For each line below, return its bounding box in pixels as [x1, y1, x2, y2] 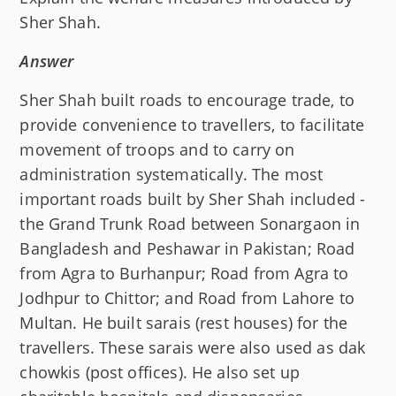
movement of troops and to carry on [19, 139, 295, 161]
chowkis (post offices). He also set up [19, 362, 301, 384]
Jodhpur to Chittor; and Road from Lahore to [19, 287, 354, 309]
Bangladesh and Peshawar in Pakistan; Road [19, 238, 355, 260]
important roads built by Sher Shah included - [19, 188, 366, 210]
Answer [19, 50, 74, 72]
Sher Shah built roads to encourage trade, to [19, 89, 354, 111]
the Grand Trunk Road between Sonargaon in [19, 213, 361, 235]
